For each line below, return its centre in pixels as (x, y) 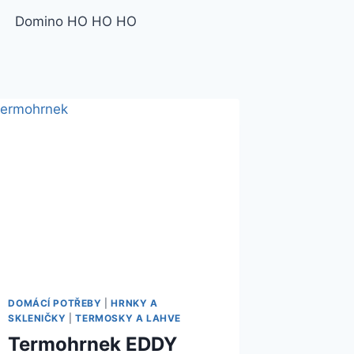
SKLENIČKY (37, 318)
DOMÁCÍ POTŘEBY (55, 303)
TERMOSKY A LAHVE (128, 318)
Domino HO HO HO (76, 21)
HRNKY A (134, 303)
